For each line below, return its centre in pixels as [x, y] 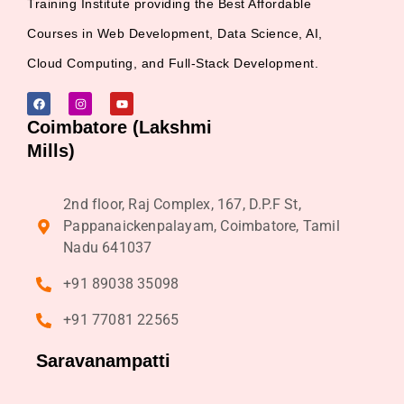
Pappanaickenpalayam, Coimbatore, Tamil [202, 226]
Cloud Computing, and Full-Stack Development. [173, 64]
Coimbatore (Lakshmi [119, 128]
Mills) [51, 151]
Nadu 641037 [108, 248]
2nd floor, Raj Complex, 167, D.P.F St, [182, 205]
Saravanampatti [103, 361]
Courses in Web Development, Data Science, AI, [175, 34]
